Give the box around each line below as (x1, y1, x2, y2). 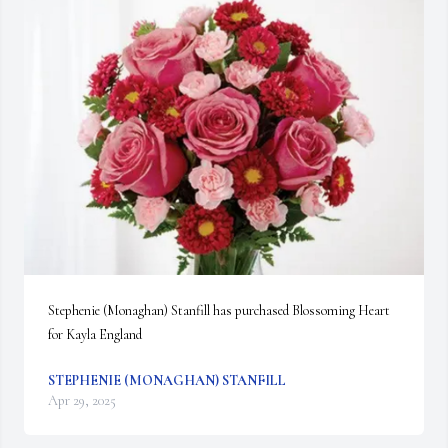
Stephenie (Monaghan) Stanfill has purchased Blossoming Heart (48, 302, 390, 319)
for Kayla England (48, 326, 142, 343)
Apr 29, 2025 (48, 392, 116, 409)
